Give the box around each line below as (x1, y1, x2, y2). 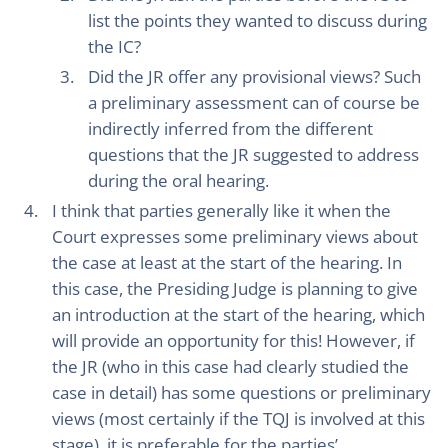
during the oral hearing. (88, 169, 269, 192)
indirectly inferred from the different (88, 117, 373, 140)
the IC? (88, 35, 141, 58)
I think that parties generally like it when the (52, 199, 391, 222)
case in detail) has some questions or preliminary (52, 381, 431, 404)
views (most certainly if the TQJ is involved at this (52, 407, 425, 430)
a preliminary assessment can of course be (88, 91, 420, 114)
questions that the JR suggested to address (88, 143, 419, 166)
